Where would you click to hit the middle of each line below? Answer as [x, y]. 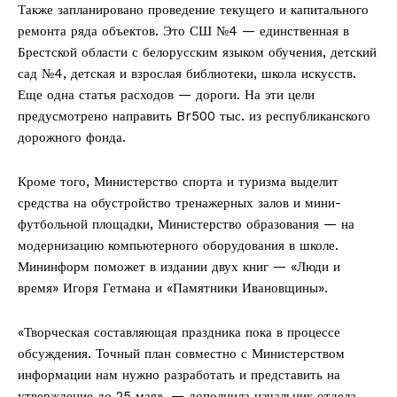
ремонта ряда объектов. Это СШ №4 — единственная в [183, 31]
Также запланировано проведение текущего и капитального [193, 10]
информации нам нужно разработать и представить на [179, 375]
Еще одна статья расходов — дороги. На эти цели [166, 95]
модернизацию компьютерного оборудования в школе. [178, 246]
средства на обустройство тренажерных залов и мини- [179, 203]
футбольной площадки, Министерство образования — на [186, 225]
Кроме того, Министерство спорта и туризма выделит [178, 182]
